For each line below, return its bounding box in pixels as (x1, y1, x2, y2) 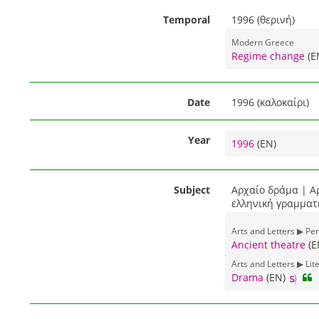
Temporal (162, 13, 210, 27)
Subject (173, 183, 210, 197)
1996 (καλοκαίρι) (231, 95, 309, 110)
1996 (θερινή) (231, 13, 295, 27)
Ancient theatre (231, 238, 305, 252)
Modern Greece (231, 36, 294, 48)
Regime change (231, 49, 305, 63)
